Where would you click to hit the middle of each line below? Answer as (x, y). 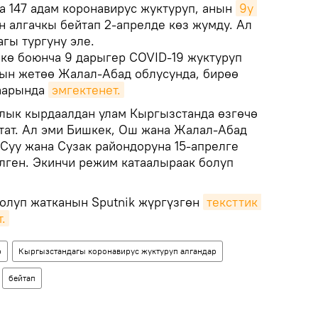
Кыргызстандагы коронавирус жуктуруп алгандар (117, 251)
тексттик (232, 202)
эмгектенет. (86, 90)
